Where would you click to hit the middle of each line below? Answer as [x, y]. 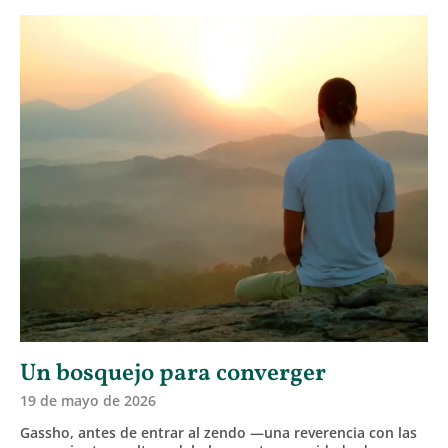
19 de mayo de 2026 [88, 400]
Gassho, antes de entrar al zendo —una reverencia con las [218, 432]
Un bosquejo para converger [173, 373]
